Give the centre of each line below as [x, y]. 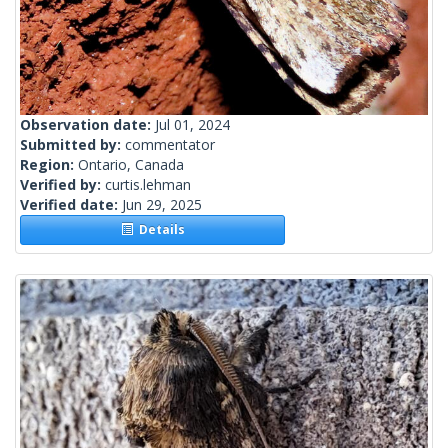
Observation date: [87, 125]
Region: [49, 165]
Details [158, 230]
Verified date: [71, 205]
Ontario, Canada [131, 165]
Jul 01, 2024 [192, 125]
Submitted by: [72, 145]
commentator [170, 145]
